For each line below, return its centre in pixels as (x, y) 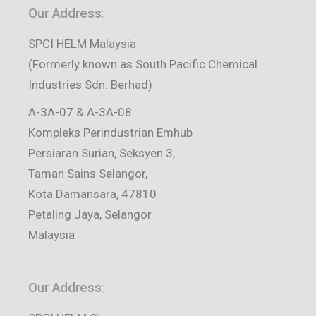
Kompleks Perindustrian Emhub (111, 133)
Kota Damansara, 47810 (93, 194)
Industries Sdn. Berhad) (91, 85)
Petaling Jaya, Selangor (90, 214)
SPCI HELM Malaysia (83, 44)
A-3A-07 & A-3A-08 (80, 112)
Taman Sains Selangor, (88, 174)
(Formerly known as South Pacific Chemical (143, 64)
